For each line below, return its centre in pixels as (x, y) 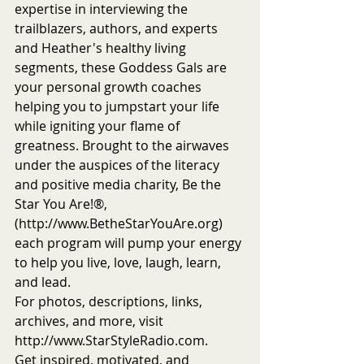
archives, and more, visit (91, 321)
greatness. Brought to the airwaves (123, 145)
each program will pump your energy (130, 243)
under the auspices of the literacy (119, 165)
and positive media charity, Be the (119, 184)
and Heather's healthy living (102, 48)
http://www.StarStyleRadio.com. (111, 340)
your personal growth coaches (110, 87)
